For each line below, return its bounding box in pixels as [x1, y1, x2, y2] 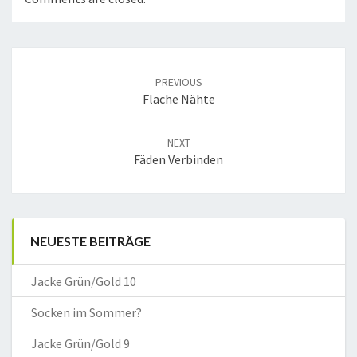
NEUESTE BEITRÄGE [30, 233, 151, 249]
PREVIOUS [155, 75, 202, 90]
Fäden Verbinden [134, 151, 223, 168]
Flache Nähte [142, 91, 215, 108]
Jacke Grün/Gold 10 [31, 273, 136, 290]
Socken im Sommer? [31, 304, 142, 321]
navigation [11, 65, 95, 87]
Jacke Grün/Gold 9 [31, 335, 130, 352]
